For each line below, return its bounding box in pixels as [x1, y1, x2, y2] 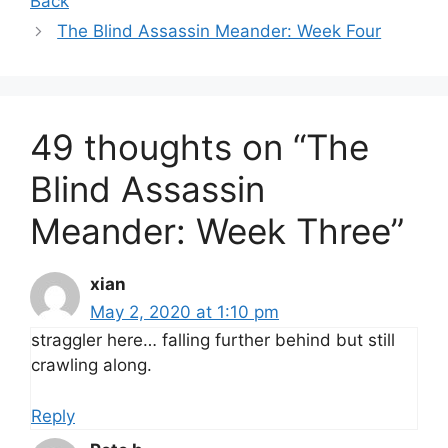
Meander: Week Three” [30, 210, 404, 253]
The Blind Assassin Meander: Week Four [57, 21, 382, 42]
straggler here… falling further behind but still [31, 330, 395, 351]
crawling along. [31, 355, 152, 376]
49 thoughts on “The [30, 126, 369, 169]
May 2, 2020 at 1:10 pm [90, 302, 279, 323]
